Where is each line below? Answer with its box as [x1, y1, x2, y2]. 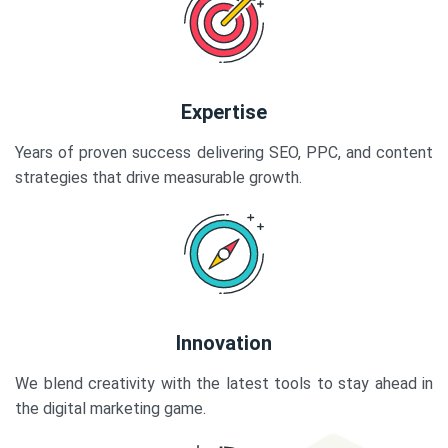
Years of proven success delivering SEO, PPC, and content [15, 143, 433, 163]
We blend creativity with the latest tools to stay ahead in [15, 374, 433, 394]
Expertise [181, 100, 267, 125]
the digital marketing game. [15, 399, 206, 419]
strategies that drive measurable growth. [15, 168, 302, 188]
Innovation [176, 331, 272, 356]
